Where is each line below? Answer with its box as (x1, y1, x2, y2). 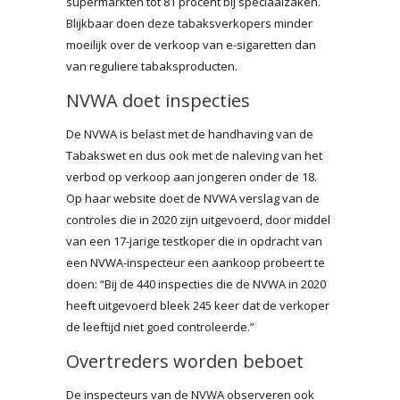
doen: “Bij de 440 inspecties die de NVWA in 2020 (66, 275, 326, 292)
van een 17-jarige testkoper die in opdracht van (66, 232, 322, 249)
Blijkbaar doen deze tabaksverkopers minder (66, 14, 312, 31)
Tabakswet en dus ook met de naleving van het (66, 146, 322, 163)
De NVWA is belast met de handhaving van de (66, 125, 313, 142)
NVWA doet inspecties (66, 87, 250, 112)
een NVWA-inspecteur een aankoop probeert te (66, 254, 325, 271)
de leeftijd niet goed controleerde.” (66, 318, 254, 335)
